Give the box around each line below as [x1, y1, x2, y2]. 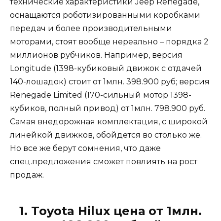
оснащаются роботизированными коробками [10, 10, 200, 20]
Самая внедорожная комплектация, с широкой [10, 117, 208, 127]
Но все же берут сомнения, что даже [10, 144, 161, 153]
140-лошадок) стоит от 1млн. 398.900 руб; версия [10, 77, 210, 87]
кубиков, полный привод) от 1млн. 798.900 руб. [10, 104, 205, 113]
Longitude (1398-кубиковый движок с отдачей [10, 64, 202, 74]
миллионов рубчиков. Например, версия [10, 50, 183, 60]
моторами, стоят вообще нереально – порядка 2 [10, 37, 209, 47]
